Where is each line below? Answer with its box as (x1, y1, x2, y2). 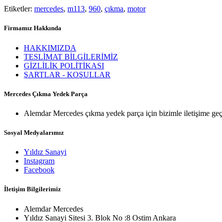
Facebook (24, 166, 55, 174)
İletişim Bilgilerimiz (4, 185, 61, 193)
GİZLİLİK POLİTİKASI (24, 61, 104, 70)
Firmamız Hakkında (4, 24, 61, 32)
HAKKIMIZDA (24, 43, 76, 52)
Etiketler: (4, 4, 34, 13)
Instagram (24, 157, 55, 166)
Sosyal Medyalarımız (4, 129, 64, 137)
